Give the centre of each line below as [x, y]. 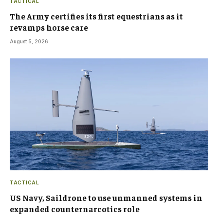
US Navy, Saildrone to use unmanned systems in [106, 197]
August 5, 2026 [29, 42]
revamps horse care [49, 27]
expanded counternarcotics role [75, 209]
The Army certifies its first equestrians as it [96, 16]
